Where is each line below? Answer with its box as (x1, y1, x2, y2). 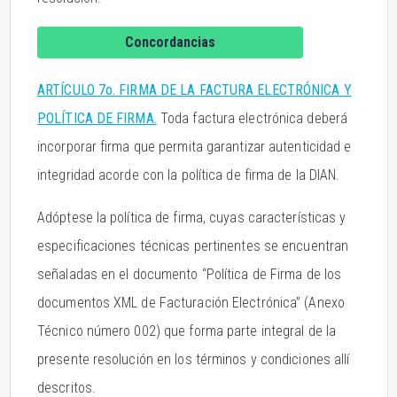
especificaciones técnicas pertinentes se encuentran (37, 237, 349, 254)
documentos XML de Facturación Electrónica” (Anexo (37, 294, 345, 311)
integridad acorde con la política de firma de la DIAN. (37, 167, 340, 183)
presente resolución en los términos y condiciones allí (37, 351, 350, 368)
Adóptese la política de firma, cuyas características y (37, 209, 346, 226)
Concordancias (125, 34, 215, 51)
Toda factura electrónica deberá (156, 110, 348, 127)
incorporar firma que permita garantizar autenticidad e (37, 138, 352, 155)
